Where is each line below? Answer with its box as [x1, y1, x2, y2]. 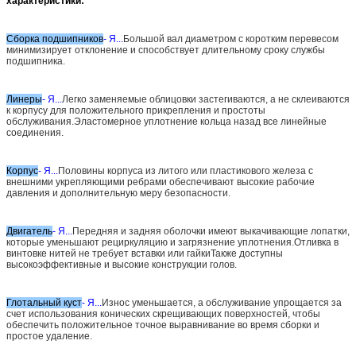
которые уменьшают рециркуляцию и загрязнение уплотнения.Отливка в [6, 236, 339, 248]
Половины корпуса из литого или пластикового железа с [58, 164, 313, 176]
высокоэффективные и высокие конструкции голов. [6, 258, 237, 270]
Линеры [6, 93, 42, 105]
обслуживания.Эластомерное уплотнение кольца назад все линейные [6, 115, 327, 127]
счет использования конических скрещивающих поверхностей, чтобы [6, 308, 320, 319]
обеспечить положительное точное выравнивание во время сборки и [6, 319, 319, 331]
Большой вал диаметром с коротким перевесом [123, 33, 339, 44]
